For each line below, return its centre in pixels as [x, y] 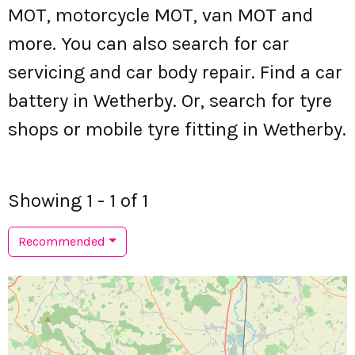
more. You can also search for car [149, 44]
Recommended [62, 241]
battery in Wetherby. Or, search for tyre [170, 101]
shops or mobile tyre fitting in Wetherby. [177, 129]
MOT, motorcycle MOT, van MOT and [160, 15]
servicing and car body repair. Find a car [175, 72]
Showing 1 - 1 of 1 [78, 200]
